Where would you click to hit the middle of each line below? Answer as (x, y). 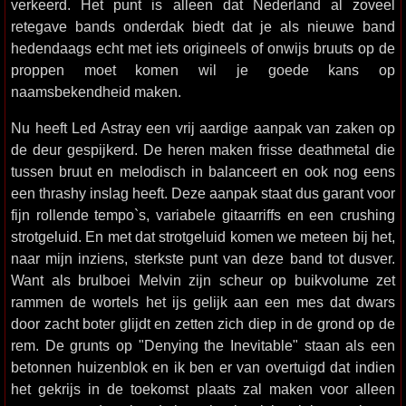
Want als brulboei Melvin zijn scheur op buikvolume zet (203, 280)
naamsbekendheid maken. (96, 92)
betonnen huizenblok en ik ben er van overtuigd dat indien (203, 367)
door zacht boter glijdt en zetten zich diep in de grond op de (203, 324)
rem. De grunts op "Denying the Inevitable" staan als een (203, 345)
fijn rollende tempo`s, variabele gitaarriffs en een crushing (203, 215)
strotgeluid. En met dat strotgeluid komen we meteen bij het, (203, 237)
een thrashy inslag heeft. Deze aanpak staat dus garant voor (203, 193)
